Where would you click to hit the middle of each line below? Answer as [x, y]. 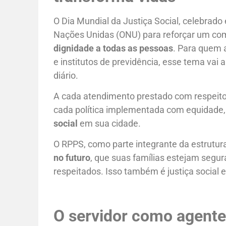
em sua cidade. [109, 124]
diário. [66, 75]
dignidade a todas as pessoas [114, 48]
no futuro [72, 158]
